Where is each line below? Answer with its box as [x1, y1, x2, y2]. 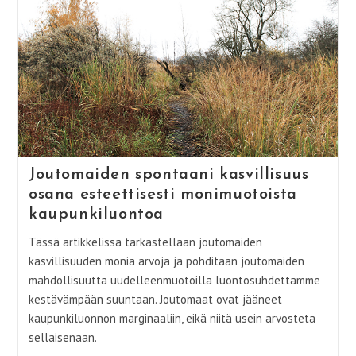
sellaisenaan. [28, 329, 97, 345]
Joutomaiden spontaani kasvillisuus [28, 166, 309, 183]
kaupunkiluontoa [28, 206, 164, 222]
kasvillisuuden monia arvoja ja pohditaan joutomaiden [28, 253, 304, 269]
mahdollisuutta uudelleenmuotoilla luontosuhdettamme [28, 272, 320, 288]
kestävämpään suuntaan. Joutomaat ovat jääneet [28, 291, 282, 307]
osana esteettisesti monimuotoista [28, 186, 297, 203]
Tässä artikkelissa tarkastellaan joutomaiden [28, 234, 262, 250]
